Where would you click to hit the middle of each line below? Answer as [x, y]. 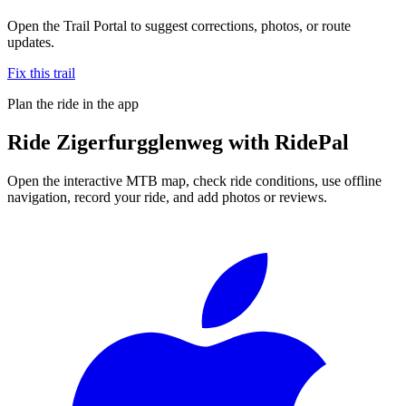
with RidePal [286, 142]
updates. [31, 42]
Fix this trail [41, 72]
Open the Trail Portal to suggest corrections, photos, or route [179, 25]
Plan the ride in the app [73, 103]
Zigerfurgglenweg [140, 142]
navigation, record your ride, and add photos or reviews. [167, 197]
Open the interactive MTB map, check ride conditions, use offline [194, 180]
